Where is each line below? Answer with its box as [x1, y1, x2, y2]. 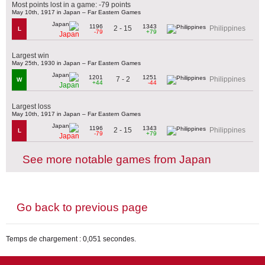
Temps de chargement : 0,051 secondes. [6, 235, 136, 244]
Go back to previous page [17, 201, 148, 214]
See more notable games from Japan [22, 153, 211, 166]
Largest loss [12, 102, 51, 111]
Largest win [12, 51, 49, 60]
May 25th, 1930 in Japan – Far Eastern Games [12, 59, 141, 66]
